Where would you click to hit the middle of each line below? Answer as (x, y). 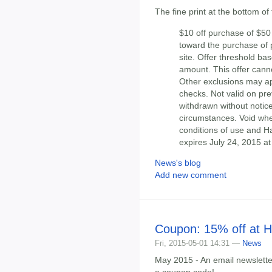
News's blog (178, 163)
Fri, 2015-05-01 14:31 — (199, 243)
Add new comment (191, 175)
